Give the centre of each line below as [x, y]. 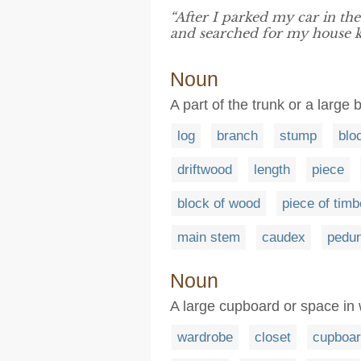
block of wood [219, 203]
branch [237, 136]
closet [273, 337]
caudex [284, 237]
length [272, 170]
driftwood [205, 170]
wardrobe [205, 337]
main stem [209, 237]
